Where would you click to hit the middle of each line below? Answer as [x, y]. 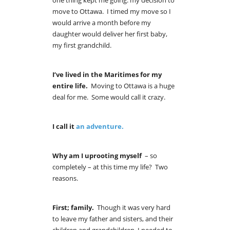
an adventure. [100, 127]
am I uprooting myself [105, 156]
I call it [64, 127]
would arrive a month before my [102, 23]
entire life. [71, 86]
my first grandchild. [82, 45]
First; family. [74, 208]
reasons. [65, 178]
